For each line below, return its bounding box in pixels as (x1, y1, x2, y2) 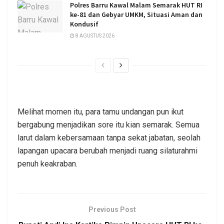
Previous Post (88, 205, 136, 214)
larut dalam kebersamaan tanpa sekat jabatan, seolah (17, 133, 200, 143)
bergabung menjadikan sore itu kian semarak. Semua (17, 120, 199, 130)
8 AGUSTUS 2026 (74, 32, 114, 38)
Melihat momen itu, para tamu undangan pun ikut (17, 107, 183, 117)
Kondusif (70, 19, 98, 28)
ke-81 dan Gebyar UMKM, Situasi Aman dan (70, 9, 202, 19)
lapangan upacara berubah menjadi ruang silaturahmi (17, 146, 197, 156)
